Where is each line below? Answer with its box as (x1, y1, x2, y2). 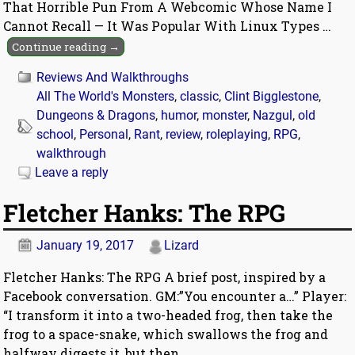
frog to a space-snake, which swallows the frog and (3, 326, 329, 343)
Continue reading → (11, 39, 120, 54)
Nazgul (253, 107, 293, 123)
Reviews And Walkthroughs (36, 69, 189, 85)
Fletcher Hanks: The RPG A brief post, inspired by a (3, 269, 326, 286)
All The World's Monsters (36, 88, 175, 104)
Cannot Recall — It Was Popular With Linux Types (3, 17, 323, 34)
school (36, 126, 74, 142)
